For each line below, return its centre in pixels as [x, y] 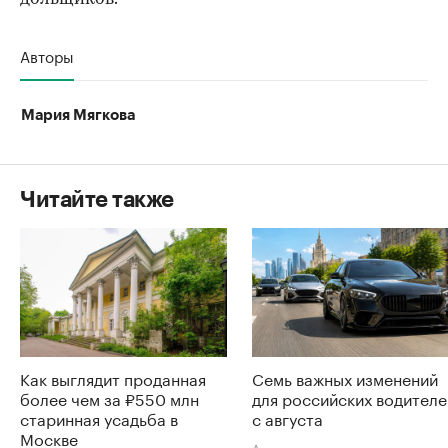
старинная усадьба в [99, 418]
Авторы [47, 54]
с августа [287, 418]
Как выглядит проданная [113, 378]
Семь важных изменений [345, 378]
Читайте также [97, 199]
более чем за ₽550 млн [109, 398]
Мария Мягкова [78, 115]
